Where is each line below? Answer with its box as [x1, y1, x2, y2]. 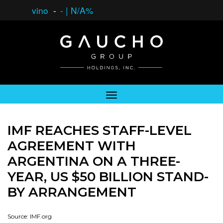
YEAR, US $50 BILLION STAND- [7, 169, 209, 185]
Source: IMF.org [7, 213, 52, 220]
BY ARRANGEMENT [7, 184, 136, 200]
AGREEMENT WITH [7, 138, 136, 154]
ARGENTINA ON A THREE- [7, 153, 180, 169]
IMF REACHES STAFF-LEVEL [7, 122, 192, 138]
